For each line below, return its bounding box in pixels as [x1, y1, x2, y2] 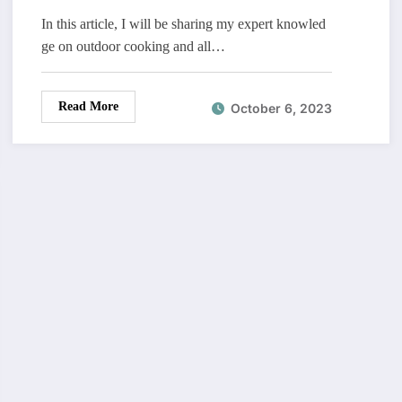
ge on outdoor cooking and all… [40, 39, 225, 55]
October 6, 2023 [230, 100, 332, 116]
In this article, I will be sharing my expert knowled [40, 16, 326, 32]
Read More [57, 100, 118, 114]
